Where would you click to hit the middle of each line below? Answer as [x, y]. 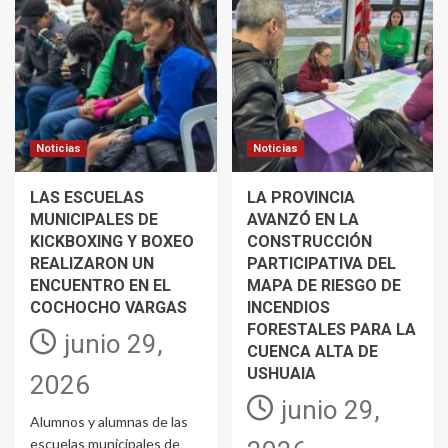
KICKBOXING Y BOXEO [112, 242]
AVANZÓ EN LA [302, 220]
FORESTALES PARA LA [331, 330]
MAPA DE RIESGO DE [323, 286]
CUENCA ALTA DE [312, 352]
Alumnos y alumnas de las [109, 422]
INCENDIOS [288, 308]
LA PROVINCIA [300, 198]
